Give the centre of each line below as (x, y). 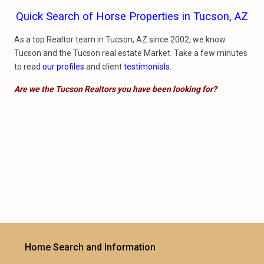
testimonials (147, 67)
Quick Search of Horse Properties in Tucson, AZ (132, 16)
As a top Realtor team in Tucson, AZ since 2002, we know (120, 39)
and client (104, 67)
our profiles (63, 67)
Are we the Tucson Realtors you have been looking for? (115, 89)
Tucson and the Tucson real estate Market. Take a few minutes (131, 53)
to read (28, 67)
